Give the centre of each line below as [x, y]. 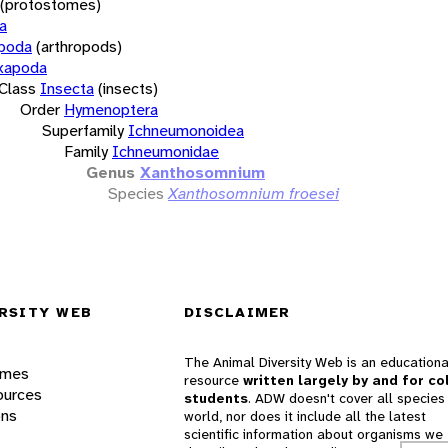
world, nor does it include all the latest [305, 416]
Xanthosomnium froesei [253, 193]
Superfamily [83, 130]
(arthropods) [79, 46]
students [216, 398]
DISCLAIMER [237, 312]
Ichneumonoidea [186, 130]
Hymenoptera [111, 109]
